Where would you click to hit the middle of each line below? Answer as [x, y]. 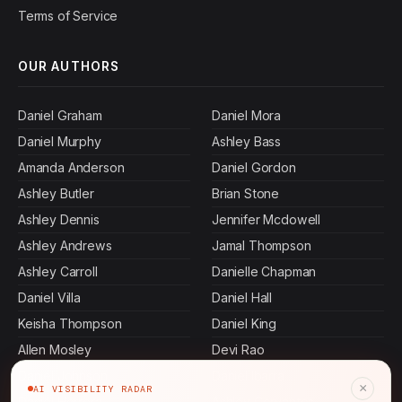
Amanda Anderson [71, 167]
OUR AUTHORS [69, 66]
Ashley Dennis [59, 219]
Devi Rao [238, 349]
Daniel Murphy [60, 141]
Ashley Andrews [65, 245]
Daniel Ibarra [248, 375]
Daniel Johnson [63, 375]
